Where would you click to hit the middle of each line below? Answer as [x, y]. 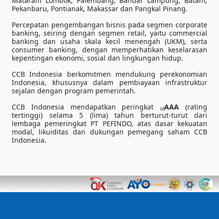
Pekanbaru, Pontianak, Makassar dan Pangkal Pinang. [100, 8]
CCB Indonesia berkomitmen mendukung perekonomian [109, 74]
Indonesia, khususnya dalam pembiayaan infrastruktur [109, 82]
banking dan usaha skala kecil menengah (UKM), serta [109, 41]
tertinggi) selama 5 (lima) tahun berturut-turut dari [109, 115]
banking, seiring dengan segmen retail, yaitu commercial [109, 33]
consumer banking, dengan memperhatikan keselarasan [109, 49]
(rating [193, 107]
